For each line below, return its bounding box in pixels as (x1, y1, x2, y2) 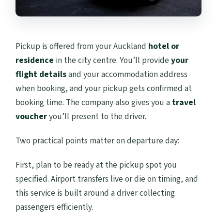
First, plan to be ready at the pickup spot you (15, 158, 177, 171)
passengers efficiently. (15, 201, 93, 213)
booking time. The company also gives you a (15, 96, 172, 108)
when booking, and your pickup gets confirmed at (15, 82, 192, 94)
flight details (15, 68, 67, 80)
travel (172, 96, 196, 108)
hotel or (148, 40, 180, 52)
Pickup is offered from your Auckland (15, 40, 149, 52)
